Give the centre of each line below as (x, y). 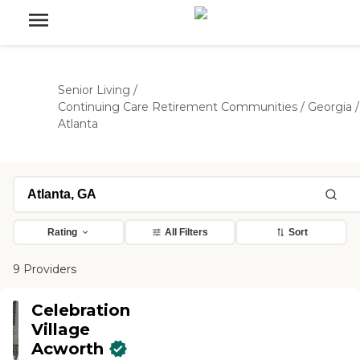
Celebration (81, 310)
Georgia (330, 107)
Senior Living (94, 90)
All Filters (186, 232)
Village (61, 329)
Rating (62, 232)
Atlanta (78, 124)
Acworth (68, 349)
